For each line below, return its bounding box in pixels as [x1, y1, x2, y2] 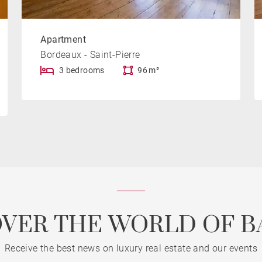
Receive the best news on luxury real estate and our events [4, 243, 258, 254]
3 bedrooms [58, 65, 105, 75]
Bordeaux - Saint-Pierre [40, 49, 140, 61]
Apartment [40, 34, 86, 46]
